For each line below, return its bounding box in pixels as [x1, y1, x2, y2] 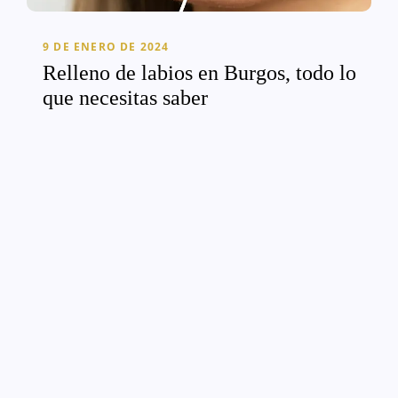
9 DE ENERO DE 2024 [43, 39, 170, 55]
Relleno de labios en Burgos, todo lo [43, 61, 356, 85]
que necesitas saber [43, 86, 208, 110]
